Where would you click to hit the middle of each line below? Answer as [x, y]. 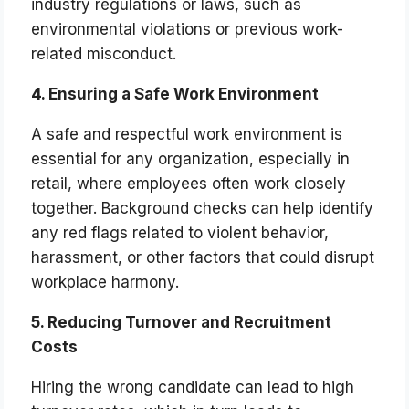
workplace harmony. [105, 283]
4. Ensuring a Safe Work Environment [175, 94]
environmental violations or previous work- [188, 30]
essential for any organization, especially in [191, 159]
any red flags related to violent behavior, [180, 233]
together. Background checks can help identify [203, 209]
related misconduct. [104, 54]
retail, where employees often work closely [189, 184]
